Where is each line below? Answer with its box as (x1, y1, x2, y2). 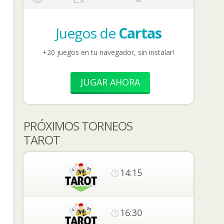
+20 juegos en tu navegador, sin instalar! (42, 47, 174, 57)
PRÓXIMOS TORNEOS (23, 117, 132, 134)
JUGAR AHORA (80, 76, 140, 88)
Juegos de (55, 23, 118, 42)
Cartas (118, 23, 161, 42)
